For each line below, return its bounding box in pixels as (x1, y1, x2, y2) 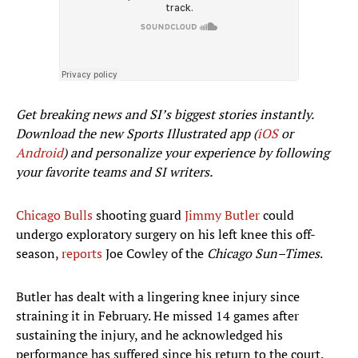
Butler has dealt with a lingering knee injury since (16, 288, 300, 306)
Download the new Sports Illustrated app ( (16, 125, 257, 143)
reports (62, 245, 102, 263)
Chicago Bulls (16, 206, 93, 225)
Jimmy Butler (185, 206, 260, 225)
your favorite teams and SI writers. (16, 163, 213, 181)
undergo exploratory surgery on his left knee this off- (16, 225, 316, 244)
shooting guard (93, 206, 185, 225)
